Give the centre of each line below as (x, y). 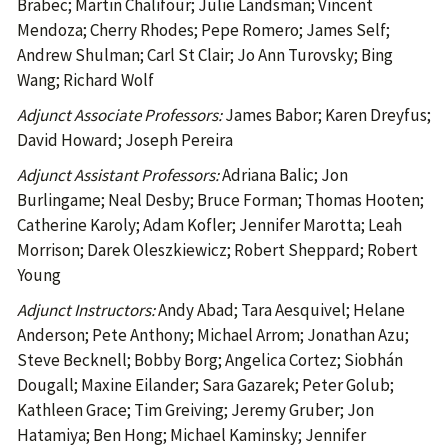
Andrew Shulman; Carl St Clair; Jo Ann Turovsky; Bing (205, 55)
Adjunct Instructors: (86, 310)
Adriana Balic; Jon (283, 175)
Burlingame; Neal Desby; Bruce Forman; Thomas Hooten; (220, 200)
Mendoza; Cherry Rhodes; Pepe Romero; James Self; (203, 30)
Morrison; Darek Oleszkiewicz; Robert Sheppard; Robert (217, 250)
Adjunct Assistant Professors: (118, 175)
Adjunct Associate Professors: (119, 115)
